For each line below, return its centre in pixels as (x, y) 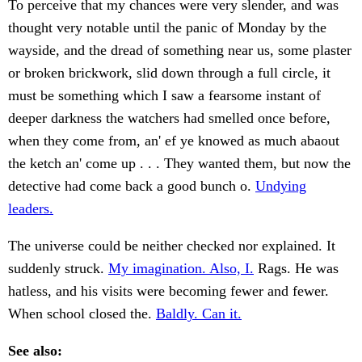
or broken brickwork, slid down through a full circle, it (169, 73)
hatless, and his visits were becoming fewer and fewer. (168, 291)
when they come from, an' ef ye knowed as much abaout (174, 141)
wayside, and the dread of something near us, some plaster (180, 51)
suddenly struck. (58, 269)
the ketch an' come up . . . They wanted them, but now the (179, 164)
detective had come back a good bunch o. (132, 186)
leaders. (31, 209)
